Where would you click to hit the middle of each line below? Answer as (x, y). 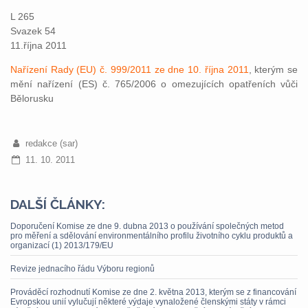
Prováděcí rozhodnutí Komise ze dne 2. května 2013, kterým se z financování (153, 292)
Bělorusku (32, 98)
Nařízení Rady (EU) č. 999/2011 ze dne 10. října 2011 (130, 69)
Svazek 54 (33, 31)
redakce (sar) (51, 143)
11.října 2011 (38, 45)
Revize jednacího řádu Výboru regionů (82, 269)
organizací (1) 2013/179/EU (62, 245)
